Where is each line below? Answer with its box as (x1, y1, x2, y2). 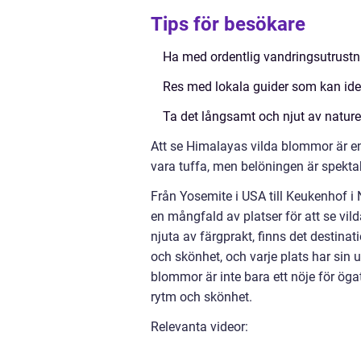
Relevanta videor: (151, 319, 248, 334)
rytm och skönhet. (151, 289, 252, 305)
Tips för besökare (151, 13, 305, 35)
